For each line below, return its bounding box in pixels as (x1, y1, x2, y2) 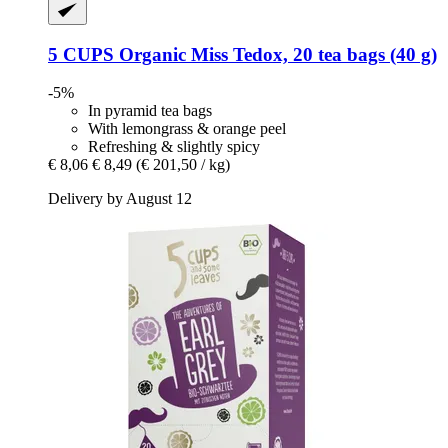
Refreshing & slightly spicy (88, 138, 260, 156)
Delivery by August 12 (48, 190, 192, 208)
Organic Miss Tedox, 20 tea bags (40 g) (114, 43, 437, 65)
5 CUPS (48, 43, 114, 65)
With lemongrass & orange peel (88, 120, 286, 138)
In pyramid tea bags (88, 102, 212, 120)
